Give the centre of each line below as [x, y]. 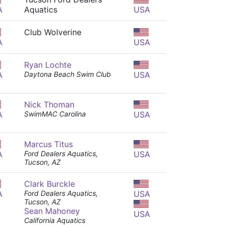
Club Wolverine [53, 32]
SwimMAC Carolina [55, 114]
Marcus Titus [48, 144]
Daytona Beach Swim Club [68, 74]
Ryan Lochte [48, 65]
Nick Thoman [49, 104]
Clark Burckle [49, 184]
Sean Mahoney [52, 211]
